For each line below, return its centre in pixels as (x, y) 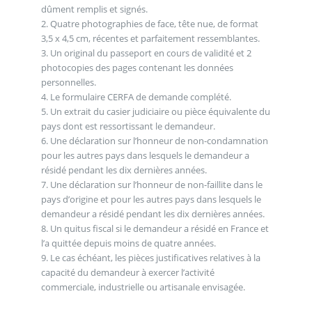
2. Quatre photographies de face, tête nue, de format (149, 23)
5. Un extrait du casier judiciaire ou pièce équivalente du (155, 111)
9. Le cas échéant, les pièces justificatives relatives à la (150, 257)
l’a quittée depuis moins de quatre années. (128, 243)
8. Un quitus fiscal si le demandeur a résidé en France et (155, 228)
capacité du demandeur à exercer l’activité (127, 272)
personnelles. (68, 82)
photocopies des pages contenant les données (137, 67)
